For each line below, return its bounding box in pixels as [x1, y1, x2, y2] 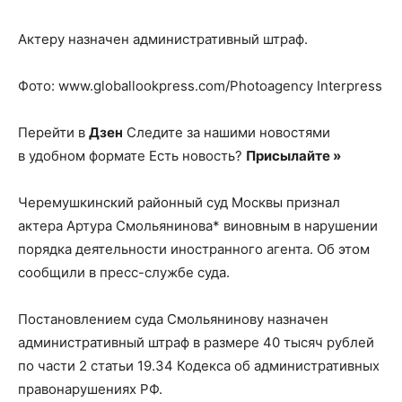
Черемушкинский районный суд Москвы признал [18, 194, 340, 211]
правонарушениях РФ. [18, 380, 162, 398]
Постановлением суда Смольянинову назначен [18, 310, 328, 328]
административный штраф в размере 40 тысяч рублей [18, 334, 374, 351]
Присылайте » [246, 147, 341, 164]
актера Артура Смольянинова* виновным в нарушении [18, 217, 378, 234]
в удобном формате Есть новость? [18, 147, 246, 164]
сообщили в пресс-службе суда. [18, 264, 230, 281]
